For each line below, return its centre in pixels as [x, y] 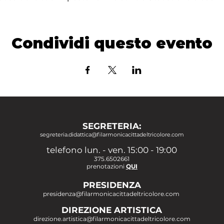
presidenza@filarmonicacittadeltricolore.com [111, 194]
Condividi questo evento [112, 43]
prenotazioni [106, 166]
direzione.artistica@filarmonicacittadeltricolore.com [112, 219]
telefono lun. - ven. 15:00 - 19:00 [112, 150]
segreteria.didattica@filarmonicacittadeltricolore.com [112, 134]
